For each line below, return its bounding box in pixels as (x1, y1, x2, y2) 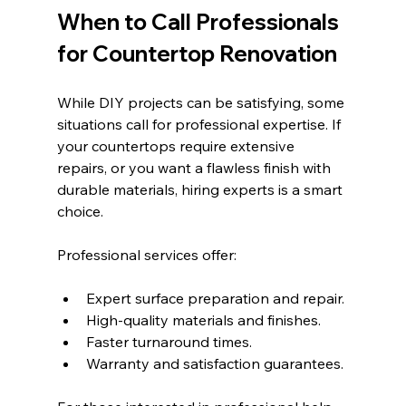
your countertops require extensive (56, 136, 298, 155)
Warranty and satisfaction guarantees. (85, 353, 343, 372)
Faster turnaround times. (85, 332, 252, 351)
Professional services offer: (56, 245, 237, 264)
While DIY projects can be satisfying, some (56, 92, 348, 111)
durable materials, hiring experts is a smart (56, 179, 346, 198)
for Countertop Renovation (56, 39, 337, 67)
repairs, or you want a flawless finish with (56, 158, 334, 177)
